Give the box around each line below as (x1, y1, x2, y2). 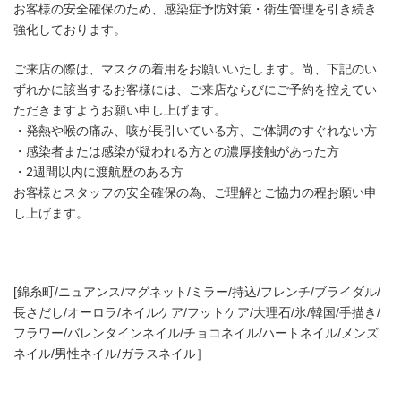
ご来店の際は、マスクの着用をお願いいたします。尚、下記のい (13, 62, 377, 76)
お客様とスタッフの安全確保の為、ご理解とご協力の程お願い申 (13, 185, 377, 200)
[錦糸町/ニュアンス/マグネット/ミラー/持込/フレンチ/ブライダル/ (13, 285, 380, 299)
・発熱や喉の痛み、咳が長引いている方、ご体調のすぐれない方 (13, 124, 377, 138)
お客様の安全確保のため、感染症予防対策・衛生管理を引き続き (13, 2, 377, 16)
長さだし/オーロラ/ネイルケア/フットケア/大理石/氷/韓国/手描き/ (13, 305, 380, 320)
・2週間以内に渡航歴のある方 (13, 165, 183, 179)
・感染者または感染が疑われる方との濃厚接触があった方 (13, 144, 339, 158)
